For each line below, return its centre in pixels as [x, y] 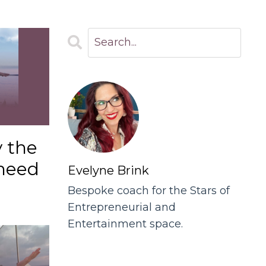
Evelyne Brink [108, 170]
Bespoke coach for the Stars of [148, 190]
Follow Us [96, 257]
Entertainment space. [125, 224]
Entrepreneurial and [121, 207]
